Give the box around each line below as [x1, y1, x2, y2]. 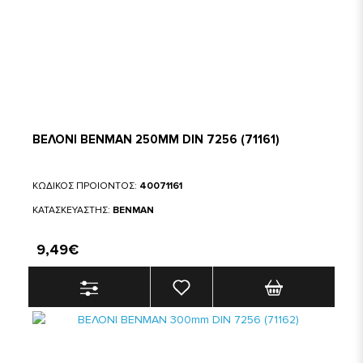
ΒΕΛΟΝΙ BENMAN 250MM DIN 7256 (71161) [32, 132, 280, 147]
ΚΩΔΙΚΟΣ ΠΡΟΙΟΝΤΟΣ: [32, 180, 139, 192]
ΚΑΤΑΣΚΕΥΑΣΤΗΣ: [32, 204, 113, 216]
